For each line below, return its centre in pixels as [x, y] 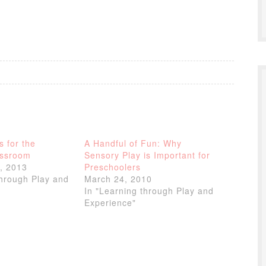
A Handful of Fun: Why [133, 143]
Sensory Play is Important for [148, 155]
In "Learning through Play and [149, 191]
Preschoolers [113, 167]
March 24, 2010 [118, 179]
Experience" [110, 202]
